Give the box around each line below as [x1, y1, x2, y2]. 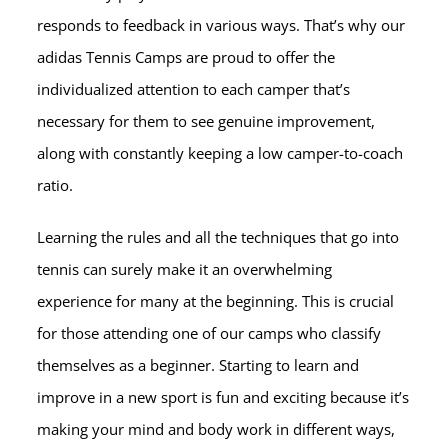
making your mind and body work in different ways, [37, 418, 396, 439]
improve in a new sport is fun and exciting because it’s [37, 386, 410, 407]
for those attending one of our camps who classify [37, 322, 382, 343]
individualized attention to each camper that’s [37, 78, 351, 99]
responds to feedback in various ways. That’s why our [37, 14, 406, 35]
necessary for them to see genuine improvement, [37, 110, 376, 131]
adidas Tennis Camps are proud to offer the [37, 46, 336, 67]
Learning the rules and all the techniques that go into [37, 226, 400, 247]
